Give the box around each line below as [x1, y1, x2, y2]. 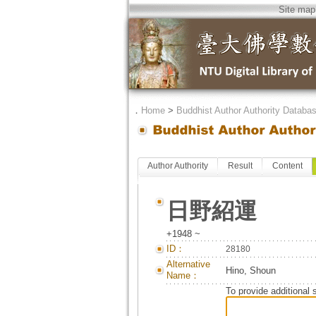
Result [227, 161, 253, 171]
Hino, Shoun [225, 265, 276, 276]
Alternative [166, 259, 210, 269]
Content [272, 161, 303, 171]
